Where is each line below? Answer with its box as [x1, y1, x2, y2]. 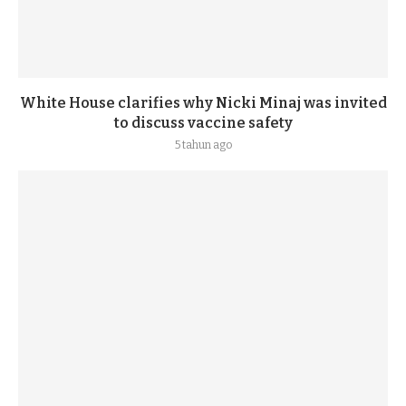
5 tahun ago [174, 139, 232, 151]
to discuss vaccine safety [113, 114, 293, 131]
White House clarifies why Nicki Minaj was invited [19, 94, 387, 111]
